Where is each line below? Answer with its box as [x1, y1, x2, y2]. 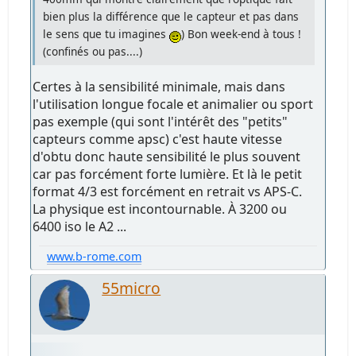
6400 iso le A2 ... [33, 217, 127, 235]
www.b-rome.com [47, 248, 142, 264]
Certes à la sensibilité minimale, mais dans [33, 77, 286, 95]
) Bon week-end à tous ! [181, 25, 302, 41]
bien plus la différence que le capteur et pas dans [43, 8, 300, 24]
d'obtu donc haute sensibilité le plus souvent [33, 147, 301, 165]
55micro [102, 277, 161, 299]
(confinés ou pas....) [43, 43, 143, 59]
